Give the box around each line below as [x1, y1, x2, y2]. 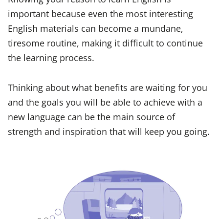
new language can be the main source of [8, 110, 175, 123]
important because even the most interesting [8, 7, 193, 20]
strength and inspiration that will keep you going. [8, 125, 210, 137]
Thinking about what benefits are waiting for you [8, 81, 207, 93]
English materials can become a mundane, [8, 22, 183, 35]
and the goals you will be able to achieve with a [8, 95, 202, 108]
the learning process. [8, 51, 94, 64]
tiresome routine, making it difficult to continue [8, 37, 203, 49]
